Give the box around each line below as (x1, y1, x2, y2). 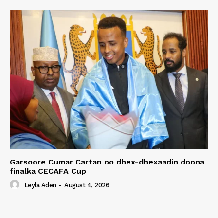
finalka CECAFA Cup (10, 166, 86, 176)
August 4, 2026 (64, 182, 109, 189)
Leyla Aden (24, 182, 56, 189)
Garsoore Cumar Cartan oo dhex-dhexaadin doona (10, 157, 204, 167)
